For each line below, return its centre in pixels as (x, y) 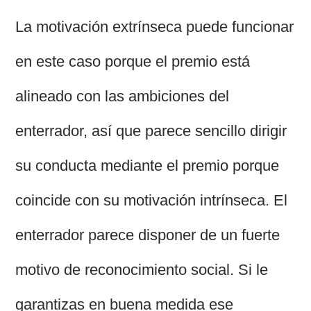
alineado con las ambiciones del (123, 96)
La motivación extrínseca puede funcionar (155, 27)
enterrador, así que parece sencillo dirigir (151, 131)
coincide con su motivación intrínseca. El (152, 201)
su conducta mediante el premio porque (148, 166)
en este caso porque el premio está (133, 62)
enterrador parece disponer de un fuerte (148, 235)
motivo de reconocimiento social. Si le (142, 270)
